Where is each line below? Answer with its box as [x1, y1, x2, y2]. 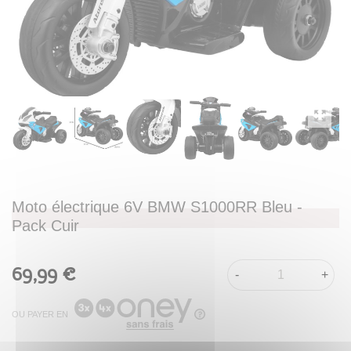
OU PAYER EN [12, 309, 68, 319]
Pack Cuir [12, 217, 79, 235]
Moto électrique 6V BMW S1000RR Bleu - [12, 198, 302, 216]
